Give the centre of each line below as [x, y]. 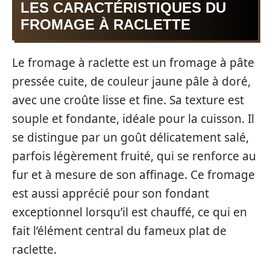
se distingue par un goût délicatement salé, [130, 137]
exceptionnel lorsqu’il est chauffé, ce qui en [130, 212]
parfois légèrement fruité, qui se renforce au [134, 156]
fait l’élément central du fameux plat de [119, 231]
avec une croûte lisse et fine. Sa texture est [128, 100]
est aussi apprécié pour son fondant [111, 193]
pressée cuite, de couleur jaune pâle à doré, [131, 81]
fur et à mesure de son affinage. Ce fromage [133, 175]
